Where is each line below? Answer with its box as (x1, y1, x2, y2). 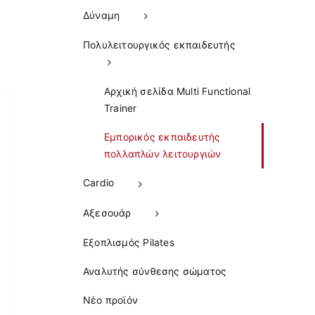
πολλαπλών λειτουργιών (104, 148, 221, 160)
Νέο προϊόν (83, 293, 139, 306)
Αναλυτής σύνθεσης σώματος (83, 264, 227, 277)
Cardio (83, 176, 115, 189)
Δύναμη (83, 9, 120, 22)
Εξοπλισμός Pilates (83, 236, 174, 248)
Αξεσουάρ (83, 206, 131, 219)
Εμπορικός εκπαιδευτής (104, 131, 221, 143)
